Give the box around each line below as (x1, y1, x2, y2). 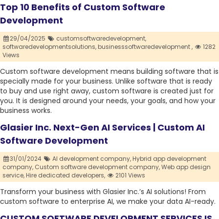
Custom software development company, (35, 163, 160, 172)
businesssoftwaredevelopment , (98, 43, 193, 51)
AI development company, (52, 154, 131, 163)
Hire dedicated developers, (26, 171, 105, 180)
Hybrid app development (132, 154, 206, 163)
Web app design (161, 163, 211, 172)
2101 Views (114, 171, 146, 180)
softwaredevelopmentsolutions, (2, 43, 96, 51)
